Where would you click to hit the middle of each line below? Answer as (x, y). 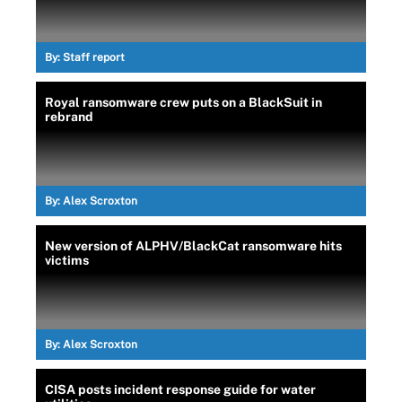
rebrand (69, 117)
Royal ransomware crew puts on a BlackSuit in (184, 102)
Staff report (94, 57)
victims (67, 260)
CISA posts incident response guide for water (180, 389)
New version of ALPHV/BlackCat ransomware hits (193, 246)
